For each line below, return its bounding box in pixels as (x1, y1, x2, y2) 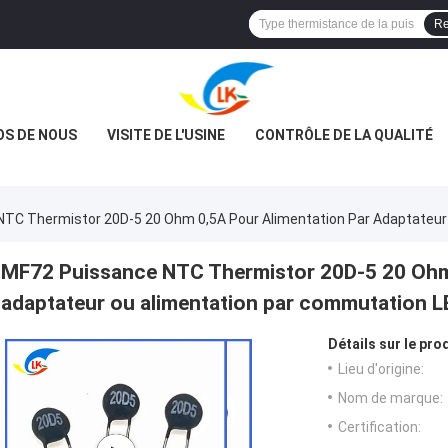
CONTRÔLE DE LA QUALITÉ (254, 127, 433, 143)
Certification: (338, 419, 421, 436)
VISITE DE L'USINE (106, 127, 225, 143)
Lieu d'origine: (338, 361, 424, 378)
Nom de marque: (338, 390, 443, 407)
